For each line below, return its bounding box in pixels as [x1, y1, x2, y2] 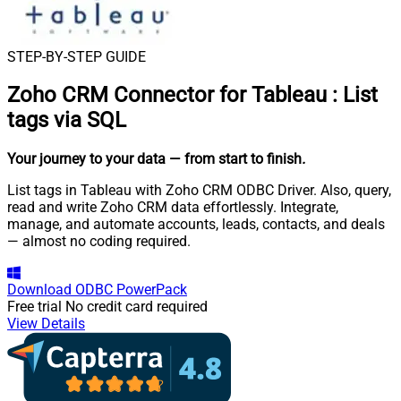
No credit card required [65, 298, 208, 316]
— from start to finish [169, 150, 302, 168]
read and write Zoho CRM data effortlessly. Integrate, [7, 199, 338, 217]
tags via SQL [7, 107, 126, 133]
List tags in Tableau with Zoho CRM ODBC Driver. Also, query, [7, 182, 391, 200]
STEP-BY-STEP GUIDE [7, 47, 146, 65]
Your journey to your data [7, 150, 166, 168]
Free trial [7, 298, 62, 316]
